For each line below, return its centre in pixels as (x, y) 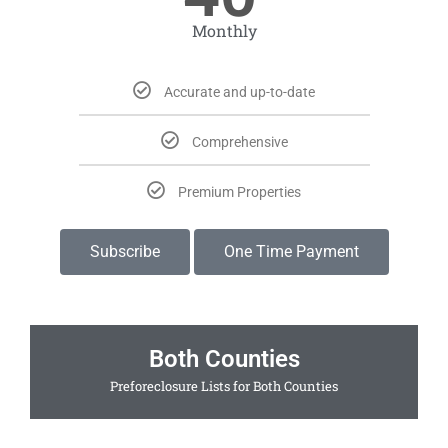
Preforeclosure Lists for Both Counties (224, 386)
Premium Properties (239, 192)
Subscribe (124, 252)
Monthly (224, 31)
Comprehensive (239, 142)
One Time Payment (291, 252)
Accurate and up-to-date (239, 92)
